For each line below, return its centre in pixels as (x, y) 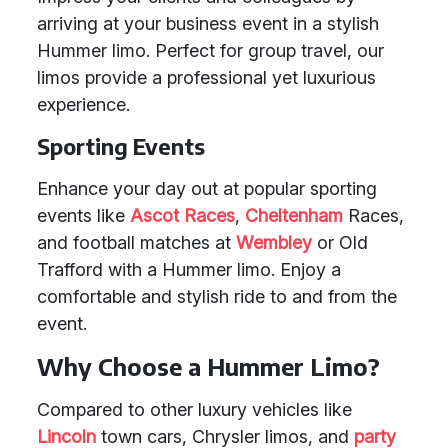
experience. (83, 104)
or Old (340, 242)
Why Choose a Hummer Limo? (208, 366)
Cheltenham (294, 215)
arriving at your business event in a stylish (208, 23)
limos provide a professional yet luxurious (206, 77)
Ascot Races (182, 215)
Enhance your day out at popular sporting (207, 188)
